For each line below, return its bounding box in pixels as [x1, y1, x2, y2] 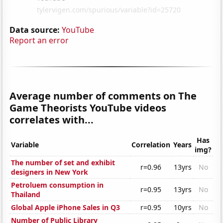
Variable [11, 140, 39, 150]
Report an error [9, 34, 69, 46]
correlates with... [9, 112, 94, 126]
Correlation [131, 140, 171, 150]
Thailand [11, 190, 41, 200]
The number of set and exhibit [11, 158, 115, 168]
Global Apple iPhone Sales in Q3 [11, 203, 120, 213]
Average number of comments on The [9, 89, 197, 103]
